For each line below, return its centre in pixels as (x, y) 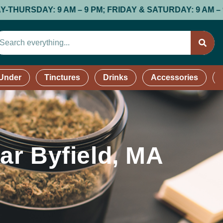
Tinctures (62, 77)
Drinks (115, 77)
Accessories (174, 77)
